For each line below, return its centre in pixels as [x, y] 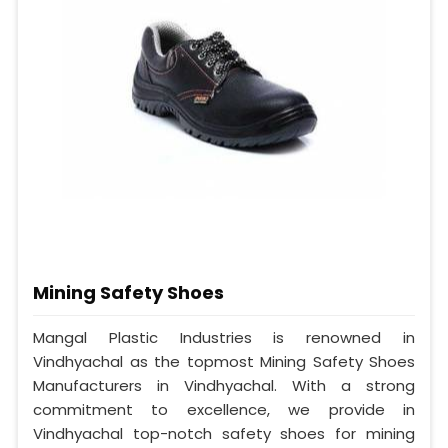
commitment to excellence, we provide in [224, 409]
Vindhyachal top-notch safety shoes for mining [224, 433]
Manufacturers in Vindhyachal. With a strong [224, 385]
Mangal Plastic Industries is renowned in [224, 337]
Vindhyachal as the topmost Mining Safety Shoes [224, 361]
